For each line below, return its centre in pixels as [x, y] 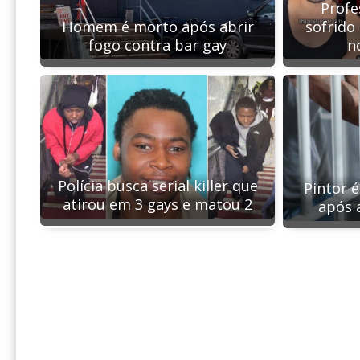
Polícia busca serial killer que [157, 185]
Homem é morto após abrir [157, 26]
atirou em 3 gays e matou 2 [157, 204]
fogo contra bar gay [157, 45]
